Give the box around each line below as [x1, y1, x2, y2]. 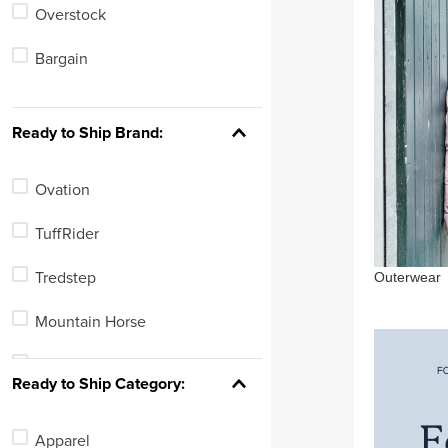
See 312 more [18, 67, 122, 88]
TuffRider [34, 225, 99, 242]
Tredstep [34, 269, 96, 286]
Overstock [34, 6, 106, 23]
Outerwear [373, 268, 441, 285]
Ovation [34, 181, 90, 198]
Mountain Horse [34, 313, 146, 330]
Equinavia [34, 401, 103, 418]
